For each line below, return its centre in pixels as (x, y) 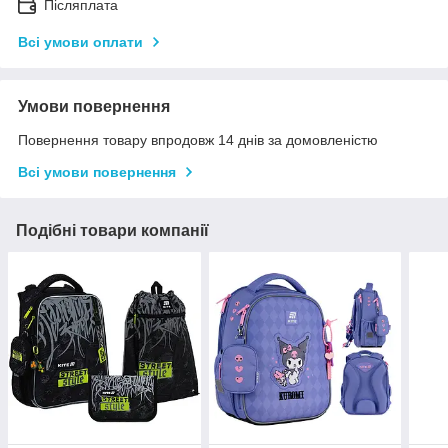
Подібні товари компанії (112, 230)
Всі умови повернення (97, 171)
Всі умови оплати (80, 41)
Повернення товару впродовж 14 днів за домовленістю (198, 139)
